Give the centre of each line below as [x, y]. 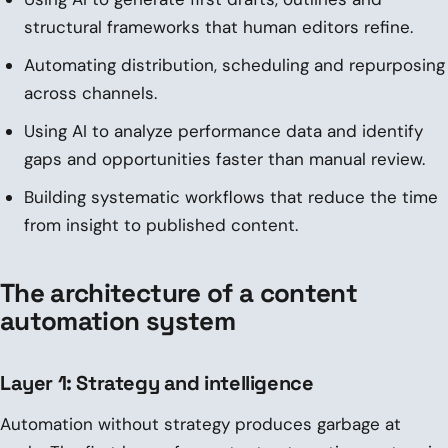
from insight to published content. [161, 224]
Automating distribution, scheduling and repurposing [234, 64]
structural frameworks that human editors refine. [218, 26]
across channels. [90, 92]
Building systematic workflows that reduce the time [231, 196]
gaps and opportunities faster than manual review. [224, 158]
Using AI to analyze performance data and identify [223, 130]
